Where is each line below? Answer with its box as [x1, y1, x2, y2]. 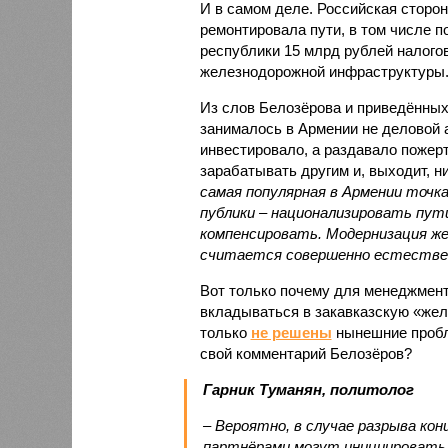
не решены [250, 323, 332, 341]
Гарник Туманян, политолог [202, 380, 414, 398]
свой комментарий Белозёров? [199, 344, 412, 362]
